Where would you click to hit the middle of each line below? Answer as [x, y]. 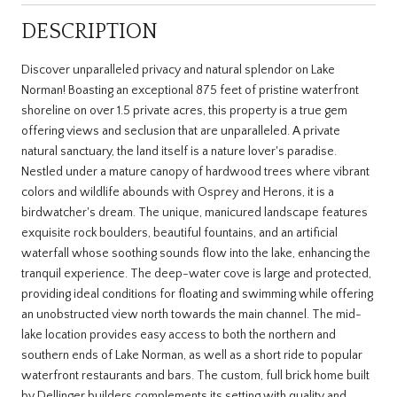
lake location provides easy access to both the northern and [179, 335]
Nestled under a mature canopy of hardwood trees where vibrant [195, 171]
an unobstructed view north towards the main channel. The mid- [191, 314]
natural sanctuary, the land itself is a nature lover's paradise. [179, 151]
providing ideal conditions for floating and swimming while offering [197, 294]
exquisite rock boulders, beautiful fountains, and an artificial [179, 233]
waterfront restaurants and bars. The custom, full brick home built [195, 375]
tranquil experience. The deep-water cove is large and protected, [196, 273]
